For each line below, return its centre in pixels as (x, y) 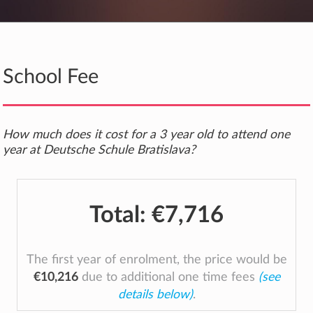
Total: (121, 215)
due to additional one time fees (168, 277)
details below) (155, 294)
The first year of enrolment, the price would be (156, 260)
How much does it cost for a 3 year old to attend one (146, 134)
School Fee (51, 77)
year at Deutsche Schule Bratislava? (99, 150)
